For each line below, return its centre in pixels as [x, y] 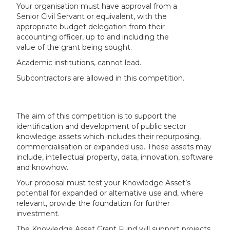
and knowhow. [43, 167]
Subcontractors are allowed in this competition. [101, 78]
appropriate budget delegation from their [91, 26]
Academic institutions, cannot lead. [79, 62]
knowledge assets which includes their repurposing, [109, 136]
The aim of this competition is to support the [97, 116]
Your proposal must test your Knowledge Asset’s [104, 183]
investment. [38, 213]
